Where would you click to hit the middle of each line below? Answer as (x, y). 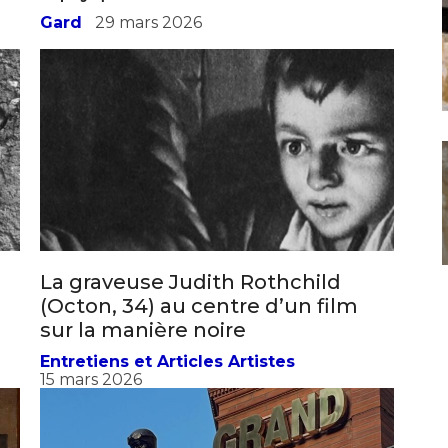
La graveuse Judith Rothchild (190, 300)
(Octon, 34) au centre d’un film (199, 324)
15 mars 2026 (91, 398)
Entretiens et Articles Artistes (167, 380)
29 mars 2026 (148, 41)
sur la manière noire (143, 348)
